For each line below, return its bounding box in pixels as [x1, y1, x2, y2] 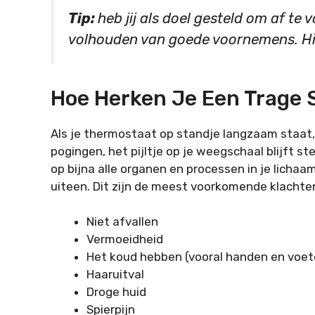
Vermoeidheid [86, 232, 163, 247]
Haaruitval [86, 267, 144, 282]
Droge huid [86, 285, 146, 300]
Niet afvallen [86, 214, 158, 229]
